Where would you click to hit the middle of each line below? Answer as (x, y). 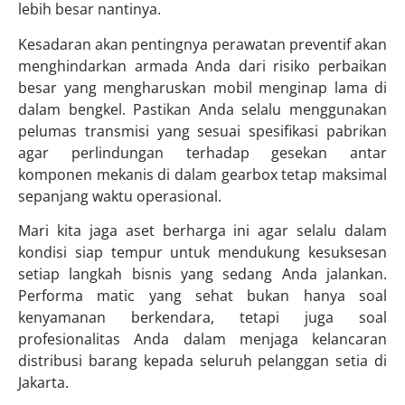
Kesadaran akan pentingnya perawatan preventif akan (202, 44)
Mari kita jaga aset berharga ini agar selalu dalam (202, 230)
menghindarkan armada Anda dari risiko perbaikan (202, 66)
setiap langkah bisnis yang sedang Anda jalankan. (202, 273)
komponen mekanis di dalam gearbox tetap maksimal (202, 174)
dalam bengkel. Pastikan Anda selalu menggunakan (202, 109)
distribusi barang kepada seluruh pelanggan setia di (202, 360)
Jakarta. (43, 382)
